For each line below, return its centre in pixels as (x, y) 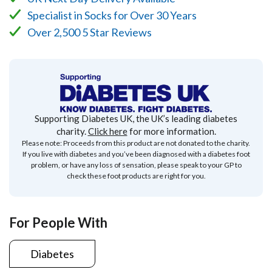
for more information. (172, 131)
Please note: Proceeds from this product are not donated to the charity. (136, 143)
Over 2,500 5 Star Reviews (90, 32)
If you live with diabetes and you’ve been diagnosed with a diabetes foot (136, 154)
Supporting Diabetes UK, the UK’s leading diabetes (136, 119)
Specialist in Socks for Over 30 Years (112, 15)
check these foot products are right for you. (136, 176)
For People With (58, 223)
